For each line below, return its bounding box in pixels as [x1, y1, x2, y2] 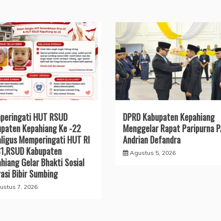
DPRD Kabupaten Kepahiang [122, 110, 215, 124]
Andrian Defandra [122, 133, 181, 147]
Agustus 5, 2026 [129, 149, 176, 157]
